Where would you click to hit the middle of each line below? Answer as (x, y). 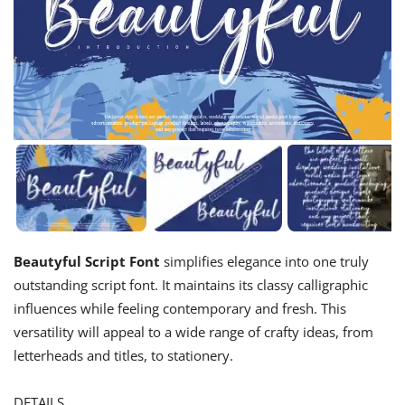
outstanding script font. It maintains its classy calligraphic (191, 285)
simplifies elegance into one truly (264, 262)
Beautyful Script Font (87, 262)
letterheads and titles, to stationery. (123, 356)
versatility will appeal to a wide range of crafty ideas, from (193, 332)
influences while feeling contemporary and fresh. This (180, 309)
